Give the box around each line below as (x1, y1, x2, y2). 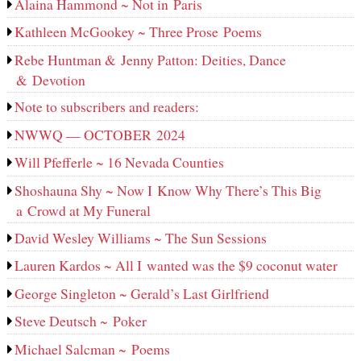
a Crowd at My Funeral (15, 200, 151, 220)
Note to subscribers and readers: (15, 97, 200, 117)
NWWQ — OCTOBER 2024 (15, 124, 186, 144)
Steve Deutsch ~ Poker (15, 311, 147, 331)
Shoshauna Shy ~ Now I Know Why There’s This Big (15, 180, 322, 200)
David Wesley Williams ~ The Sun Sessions (15, 227, 268, 247)
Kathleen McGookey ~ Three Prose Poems (15, 22, 263, 42)
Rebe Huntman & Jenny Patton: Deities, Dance (15, 49, 287, 69)
